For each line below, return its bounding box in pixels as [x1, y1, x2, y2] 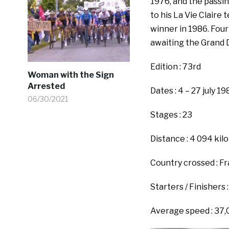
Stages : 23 [150, 110, 192, 120]
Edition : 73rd [150, 62, 201, 72]
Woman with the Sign [27, 70, 114, 80]
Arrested [27, 81, 65, 91]
